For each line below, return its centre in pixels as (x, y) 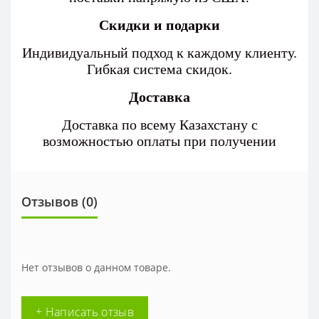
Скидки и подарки (159, 25)
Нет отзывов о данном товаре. (96, 267)
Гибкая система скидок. (159, 69)
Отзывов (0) (59, 202)
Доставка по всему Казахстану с (159, 125)
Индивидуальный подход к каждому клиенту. (159, 53)
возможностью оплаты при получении (159, 141)
